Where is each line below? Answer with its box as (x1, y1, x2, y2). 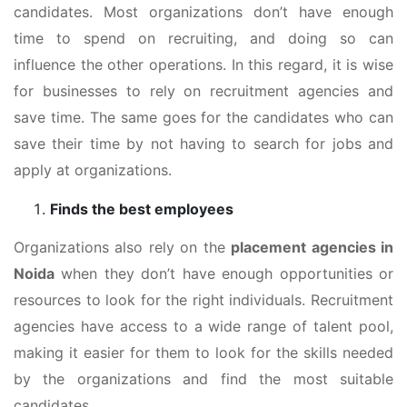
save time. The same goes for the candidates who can (14, 107, 393, 126)
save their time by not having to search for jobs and (14, 134, 393, 153)
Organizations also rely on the (14, 237, 232, 256)
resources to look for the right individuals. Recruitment (14, 290, 393, 309)
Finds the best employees (50, 199, 233, 218)
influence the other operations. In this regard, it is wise (14, 55, 393, 74)
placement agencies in (231, 237, 394, 256)
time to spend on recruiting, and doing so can (14, 28, 393, 47)
